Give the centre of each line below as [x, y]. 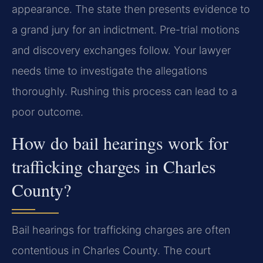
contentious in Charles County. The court [111, 250]
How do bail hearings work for [120, 142]
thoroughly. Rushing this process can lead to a [124, 92]
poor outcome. [48, 112]
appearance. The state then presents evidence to [131, 9]
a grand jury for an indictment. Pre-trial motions [126, 30]
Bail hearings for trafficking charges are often [121, 230]
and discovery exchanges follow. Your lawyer [121, 50]
